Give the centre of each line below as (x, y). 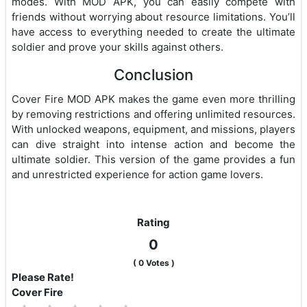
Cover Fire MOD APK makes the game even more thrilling (153, 99)
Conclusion (153, 74)
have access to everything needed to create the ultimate (153, 32)
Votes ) (159, 263)
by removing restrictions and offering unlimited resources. (153, 114)
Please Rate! (43, 278)
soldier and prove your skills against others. (118, 47)
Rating (153, 222)
